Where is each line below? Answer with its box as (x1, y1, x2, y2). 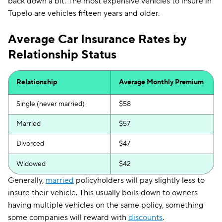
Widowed (16, 160, 46, 168)
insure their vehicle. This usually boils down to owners (8, 188, 198, 198)
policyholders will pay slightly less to (74, 175, 205, 185)
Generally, (8, 175, 46, 185)
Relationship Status (8, 47, 116, 62)
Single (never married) (16, 100, 85, 109)
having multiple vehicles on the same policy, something (8, 200, 203, 210)
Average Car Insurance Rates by (8, 32, 187, 47)
